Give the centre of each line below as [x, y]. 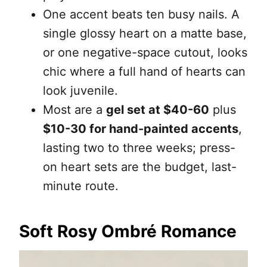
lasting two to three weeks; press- [139, 148]
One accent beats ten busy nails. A [141, 15]
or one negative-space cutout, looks [145, 53]
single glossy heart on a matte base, [145, 34]
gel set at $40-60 [158, 110]
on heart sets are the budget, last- [140, 167]
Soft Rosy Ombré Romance [128, 232]
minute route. [81, 186]
